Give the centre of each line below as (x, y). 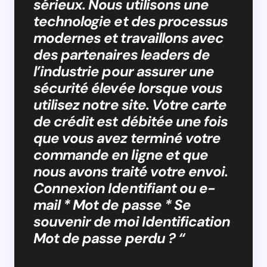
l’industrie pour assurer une (124, 71)
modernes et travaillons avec (129, 38)
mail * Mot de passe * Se (112, 204)
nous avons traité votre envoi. (131, 171)
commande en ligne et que (121, 154)
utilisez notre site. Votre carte (130, 104)
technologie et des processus (131, 21)
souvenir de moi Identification (132, 221)
